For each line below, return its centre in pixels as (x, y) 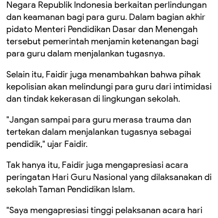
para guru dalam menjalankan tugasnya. (87, 54)
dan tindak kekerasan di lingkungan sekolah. (94, 99)
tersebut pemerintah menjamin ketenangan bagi (102, 41)
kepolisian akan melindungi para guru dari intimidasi (109, 87)
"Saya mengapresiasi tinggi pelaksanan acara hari (104, 210)
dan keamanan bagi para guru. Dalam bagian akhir (106, 17)
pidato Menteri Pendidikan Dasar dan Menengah (102, 29)
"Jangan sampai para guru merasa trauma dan (99, 120)
